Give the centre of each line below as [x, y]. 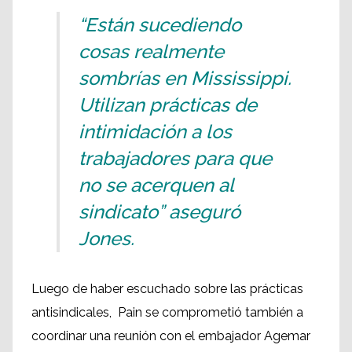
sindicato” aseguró [159, 212]
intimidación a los [155, 132]
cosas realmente [151, 52]
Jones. [106, 239]
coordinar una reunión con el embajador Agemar [171, 336]
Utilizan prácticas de [168, 105]
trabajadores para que [175, 159]
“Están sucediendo [160, 25]
